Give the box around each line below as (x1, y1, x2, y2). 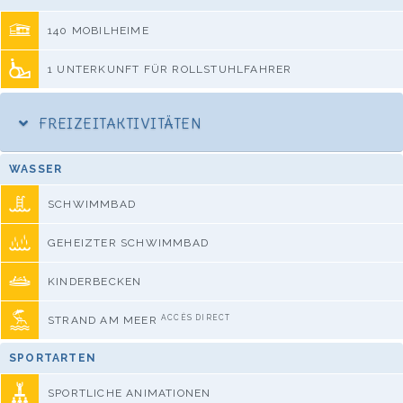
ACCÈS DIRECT (161, 312, 231, 322)
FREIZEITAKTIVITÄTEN (35, 114, 202, 133)
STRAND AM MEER (48, 314, 161, 327)
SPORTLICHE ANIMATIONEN (48, 387, 211, 400)
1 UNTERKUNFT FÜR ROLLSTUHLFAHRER (48, 63, 292, 76)
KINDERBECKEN (48, 275, 142, 289)
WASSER (9, 163, 63, 176)
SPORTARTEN (9, 352, 96, 365)
